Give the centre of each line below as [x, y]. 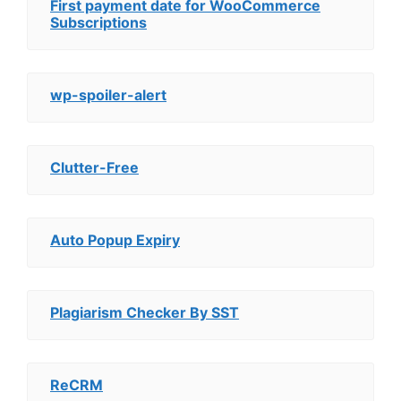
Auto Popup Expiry [115, 240]
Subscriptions [98, 22]
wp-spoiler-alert [108, 95]
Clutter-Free [94, 167]
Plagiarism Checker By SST [145, 312]
